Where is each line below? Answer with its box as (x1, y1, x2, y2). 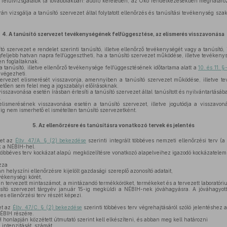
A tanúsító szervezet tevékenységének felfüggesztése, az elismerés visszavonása (9, 31, 225, 37)
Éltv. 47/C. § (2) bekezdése (12, 204, 82, 210)
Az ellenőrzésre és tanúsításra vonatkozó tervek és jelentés (38, 122, 195, 128)
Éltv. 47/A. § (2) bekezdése (15, 137, 87, 143)
